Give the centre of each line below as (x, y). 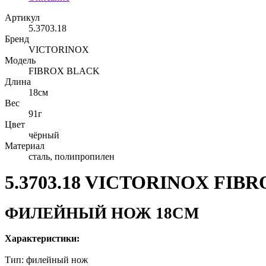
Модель (20, 60)
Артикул (22, 18)
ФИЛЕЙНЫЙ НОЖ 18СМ (102, 213)
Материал (25, 146)
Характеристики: (43, 238)
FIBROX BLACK (64, 71)
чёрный (44, 135)
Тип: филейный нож (46, 260)
